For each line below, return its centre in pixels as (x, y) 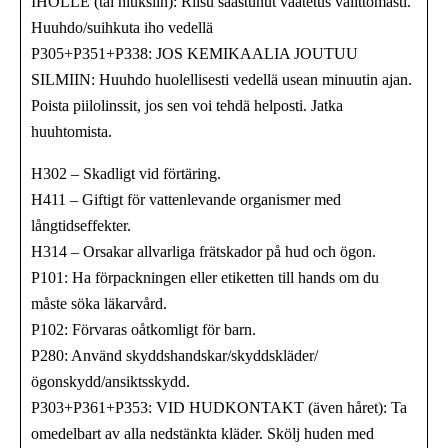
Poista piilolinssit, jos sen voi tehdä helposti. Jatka (187, 105)
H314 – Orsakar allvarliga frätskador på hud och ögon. (203, 251)
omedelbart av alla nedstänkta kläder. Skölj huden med (202, 433)
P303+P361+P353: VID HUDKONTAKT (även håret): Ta (219, 407)
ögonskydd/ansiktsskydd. (110, 381)
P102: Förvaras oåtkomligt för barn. (143, 329)
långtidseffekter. (81, 225)
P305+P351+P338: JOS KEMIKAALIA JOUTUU (194, 53)
